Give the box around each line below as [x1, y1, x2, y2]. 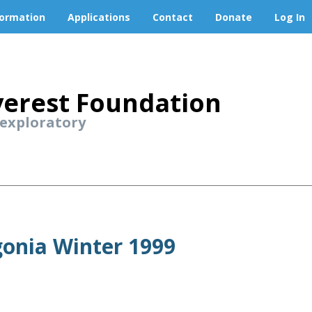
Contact [153, 10, 193, 24]
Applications [68, 10, 130, 24]
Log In [274, 10, 305, 24]
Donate [215, 10, 252, 24]
